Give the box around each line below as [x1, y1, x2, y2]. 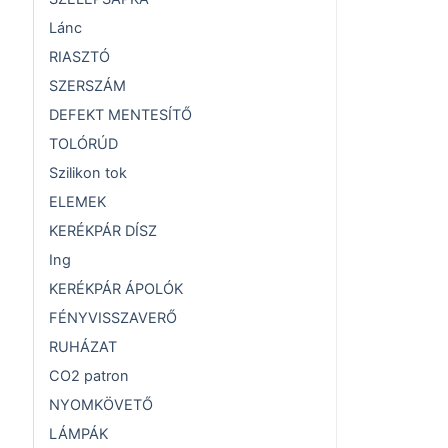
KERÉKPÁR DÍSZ [49, 222, 157, 241]
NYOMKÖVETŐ [49, 396, 153, 415]
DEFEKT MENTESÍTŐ [49, 106, 192, 125]
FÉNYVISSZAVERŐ [49, 309, 177, 328]
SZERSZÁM [49, 77, 126, 96]
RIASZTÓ [49, 48, 110, 67]
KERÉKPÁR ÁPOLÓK [49, 280, 183, 299]
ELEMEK [49, 193, 106, 212]
